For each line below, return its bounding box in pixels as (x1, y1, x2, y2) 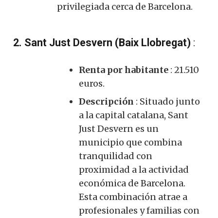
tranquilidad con (79, 150, 152, 162)
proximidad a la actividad (79, 163, 189, 175)
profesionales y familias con (79, 204, 200, 216)
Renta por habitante (79, 64, 168, 75)
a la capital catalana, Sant (79, 109, 188, 121)
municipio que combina (79, 136, 182, 148)
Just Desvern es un (79, 123, 159, 134)
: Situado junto (134, 95, 200, 107)
